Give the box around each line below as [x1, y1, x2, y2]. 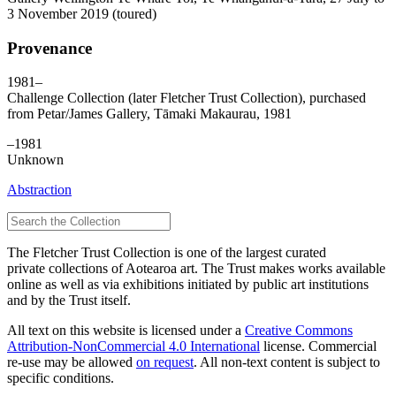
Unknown [7, 152, 64, 168]
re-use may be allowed [7, 354, 136, 370]
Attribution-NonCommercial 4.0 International [7, 339, 260, 354]
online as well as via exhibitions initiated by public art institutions [7, 277, 369, 293]
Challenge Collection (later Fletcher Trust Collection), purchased [7, 90, 366, 106]
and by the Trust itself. [7, 293, 131, 308]
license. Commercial [260, 339, 377, 354]
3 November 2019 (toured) [7, 5, 156, 21]
